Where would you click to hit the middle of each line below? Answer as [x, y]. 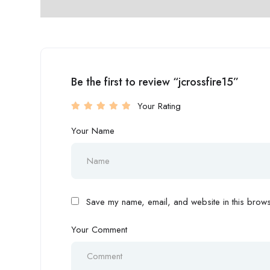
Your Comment [99, 230]
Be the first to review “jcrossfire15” [155, 82]
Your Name [93, 131]
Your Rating [159, 106]
